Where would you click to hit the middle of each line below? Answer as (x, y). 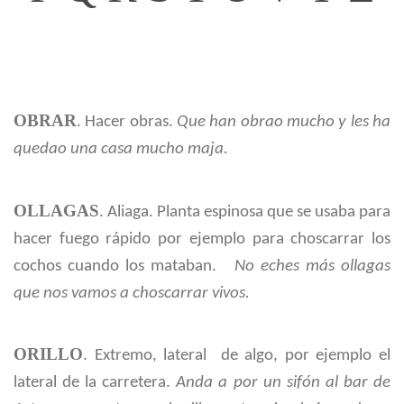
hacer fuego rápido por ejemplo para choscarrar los (202, 239)
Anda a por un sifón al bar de (284, 383)
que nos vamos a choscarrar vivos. (132, 293)
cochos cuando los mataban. (124, 266)
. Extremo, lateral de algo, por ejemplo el (237, 356)
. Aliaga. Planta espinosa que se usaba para (245, 212)
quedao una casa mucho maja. (121, 149)
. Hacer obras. (127, 122)
